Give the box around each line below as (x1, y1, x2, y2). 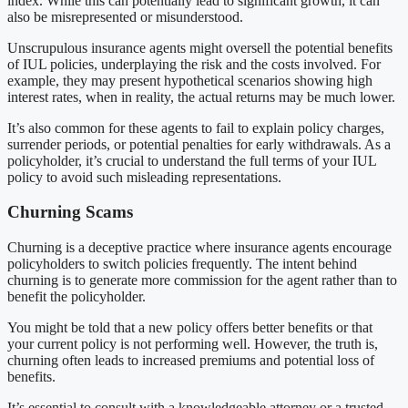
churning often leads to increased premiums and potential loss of (7, 352, 374, 369)
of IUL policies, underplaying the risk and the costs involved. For (7, 56, 381, 72)
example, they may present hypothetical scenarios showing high (7, 72, 372, 88)
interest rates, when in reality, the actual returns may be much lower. (7, 88, 399, 105)
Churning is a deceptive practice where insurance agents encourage (7, 240, 392, 256)
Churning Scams (7, 202, 133, 222)
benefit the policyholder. (7, 289, 146, 305)
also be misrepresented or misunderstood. (7, 8, 243, 25)
